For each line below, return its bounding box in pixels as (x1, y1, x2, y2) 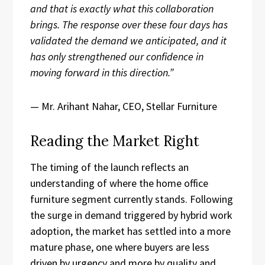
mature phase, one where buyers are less (30, 240, 209, 254)
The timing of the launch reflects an (30, 160, 189, 174)
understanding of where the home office (30, 176, 208, 190)
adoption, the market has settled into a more (30, 224, 231, 238)
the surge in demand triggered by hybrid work (30, 208, 232, 222)
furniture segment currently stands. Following (30, 192, 233, 206)
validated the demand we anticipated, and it (30, 34, 227, 48)
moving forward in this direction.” (30, 66, 173, 80)
